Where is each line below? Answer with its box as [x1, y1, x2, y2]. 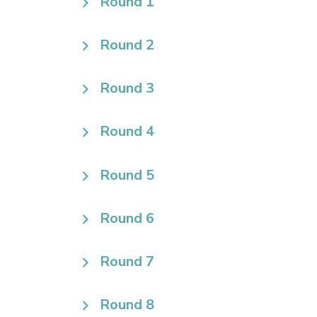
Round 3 [100, 79, 154, 98]
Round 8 [100, 294, 154, 314]
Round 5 [100, 165, 154, 185]
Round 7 [100, 251, 154, 271]
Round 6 [100, 208, 154, 228]
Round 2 [100, 35, 154, 55]
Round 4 [100, 122, 154, 142]
